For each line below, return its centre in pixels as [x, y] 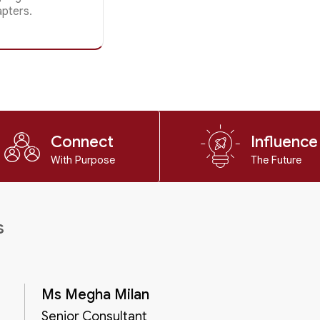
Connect [82, 142]
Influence [285, 142]
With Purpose [83, 160]
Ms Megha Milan [96, 294]
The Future [276, 160]
